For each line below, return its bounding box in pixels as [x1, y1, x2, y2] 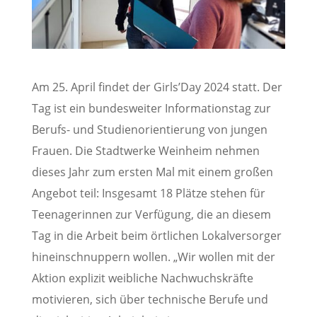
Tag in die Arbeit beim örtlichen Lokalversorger [31, 228, 282, 244]
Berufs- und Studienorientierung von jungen [31, 122, 267, 138]
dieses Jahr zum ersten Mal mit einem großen [31, 164, 273, 180]
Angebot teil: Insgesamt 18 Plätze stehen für [31, 185, 265, 202]
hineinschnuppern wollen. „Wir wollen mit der [31, 249, 275, 265]
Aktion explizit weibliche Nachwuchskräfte [31, 270, 253, 287]
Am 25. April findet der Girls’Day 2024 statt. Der [31, 79, 282, 96]
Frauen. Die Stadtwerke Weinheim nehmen [31, 143, 260, 159]
